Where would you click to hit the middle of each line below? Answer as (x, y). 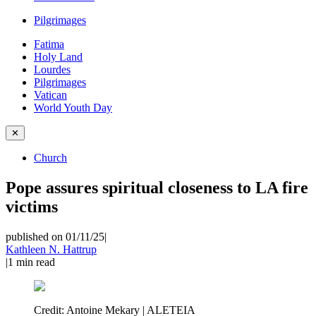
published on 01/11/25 (55, 236)
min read (36, 262)
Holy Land (58, 57)
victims (32, 206)
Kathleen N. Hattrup (51, 249)
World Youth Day (73, 108)
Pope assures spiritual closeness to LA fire (157, 187)
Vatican (50, 95)
